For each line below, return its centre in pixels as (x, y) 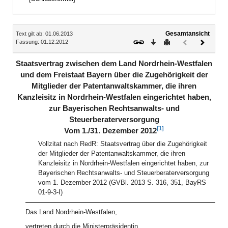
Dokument (202, 49)
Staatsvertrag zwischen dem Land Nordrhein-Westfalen (114, 64)
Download (170, 41)
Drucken (181, 41)
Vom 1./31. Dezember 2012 (110, 131)
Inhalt (22, 30)
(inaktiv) (198, 57)
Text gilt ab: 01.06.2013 (44, 34)
